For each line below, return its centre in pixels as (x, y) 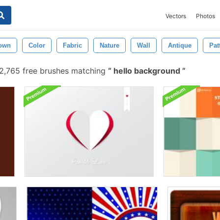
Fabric (72, 45)
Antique (180, 45)
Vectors (176, 16)
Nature (110, 45)
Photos (206, 16)
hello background (147, 71)
